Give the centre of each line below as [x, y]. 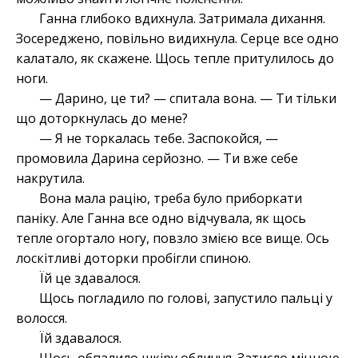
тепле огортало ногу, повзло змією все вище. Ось [173, 239]
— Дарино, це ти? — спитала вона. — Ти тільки [187, 99]
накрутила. [50, 179]
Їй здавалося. [80, 338]
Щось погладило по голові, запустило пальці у [185, 298]
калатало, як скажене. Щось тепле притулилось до [175, 59]
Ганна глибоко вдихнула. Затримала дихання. [182, 19]
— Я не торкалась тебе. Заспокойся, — [158, 139]
